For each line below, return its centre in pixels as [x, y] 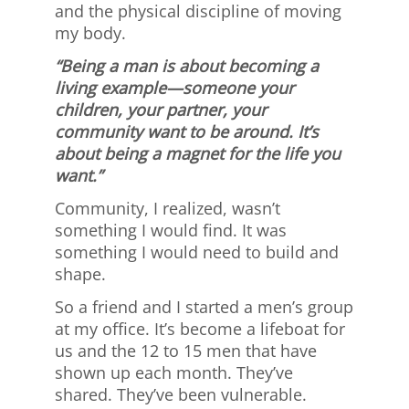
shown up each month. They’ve [174, 373]
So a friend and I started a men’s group [204, 307]
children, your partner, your [161, 110]
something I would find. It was [171, 231]
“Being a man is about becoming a [187, 66]
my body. [90, 33]
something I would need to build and [197, 252]
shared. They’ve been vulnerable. [181, 395]
